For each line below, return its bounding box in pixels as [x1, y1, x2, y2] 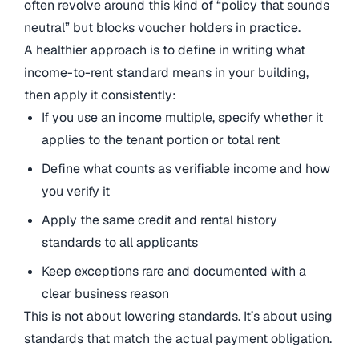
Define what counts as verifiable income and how [42, 159, 331, 177]
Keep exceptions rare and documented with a [42, 262, 307, 280]
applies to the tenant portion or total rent [42, 131, 280, 148]
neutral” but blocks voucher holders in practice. [24, 18, 301, 36]
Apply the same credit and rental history [42, 211, 278, 228]
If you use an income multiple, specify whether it [42, 108, 324, 126]
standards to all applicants [42, 233, 199, 251]
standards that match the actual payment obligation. [24, 329, 332, 347]
